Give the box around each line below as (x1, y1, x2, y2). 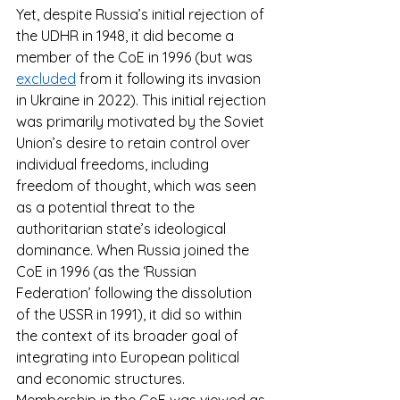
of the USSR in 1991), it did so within (16, 305, 246, 324)
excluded (16, 70, 76, 88)
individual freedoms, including (16, 155, 212, 174)
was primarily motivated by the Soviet (16, 112, 268, 131)
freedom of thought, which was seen (16, 177, 260, 196)
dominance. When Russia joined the (16, 241, 253, 260)
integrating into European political (16, 348, 243, 367)
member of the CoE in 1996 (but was (16, 48, 256, 67)
